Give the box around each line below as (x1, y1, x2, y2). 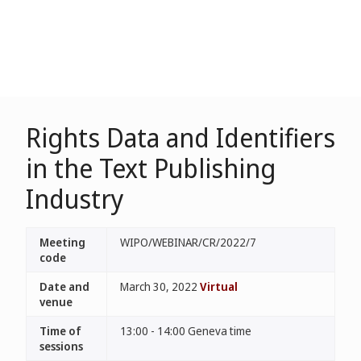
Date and (39, 279, 89, 294)
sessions (39, 338, 83, 354)
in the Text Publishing (26, 151, 276, 185)
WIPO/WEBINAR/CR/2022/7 (120, 234, 256, 250)
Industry (26, 181, 123, 216)
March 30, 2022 (120, 279, 200, 294)
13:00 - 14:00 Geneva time (120, 323, 251, 338)
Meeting (39, 234, 85, 250)
